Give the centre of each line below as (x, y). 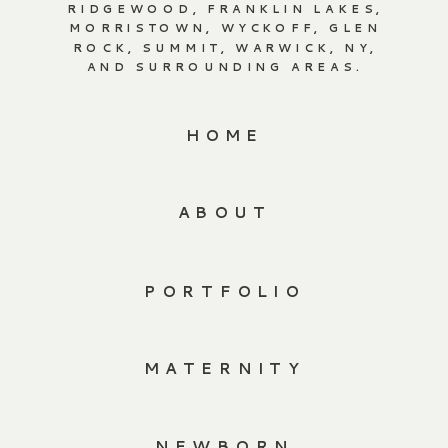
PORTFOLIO (224, 291)
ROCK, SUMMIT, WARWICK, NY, (225, 47)
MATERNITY (224, 368)
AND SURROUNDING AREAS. (225, 67)
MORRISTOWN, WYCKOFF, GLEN (225, 28)
